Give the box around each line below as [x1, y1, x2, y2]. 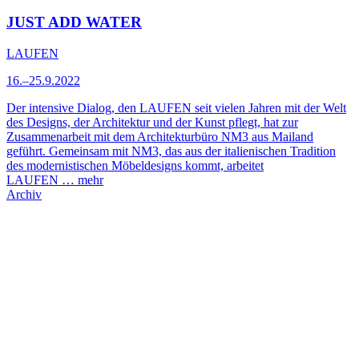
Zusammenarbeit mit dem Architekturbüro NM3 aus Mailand [6, 130, 313, 144]
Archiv [6, 188, 42, 202]
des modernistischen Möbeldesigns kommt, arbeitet [6, 159, 264, 173]
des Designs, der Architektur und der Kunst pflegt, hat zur [6, 115, 298, 130]
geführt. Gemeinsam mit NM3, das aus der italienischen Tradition [6, 144, 336, 159]
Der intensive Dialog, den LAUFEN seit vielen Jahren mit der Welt [6, 101, 346, 115]
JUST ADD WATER [6, 14, 142, 31]
